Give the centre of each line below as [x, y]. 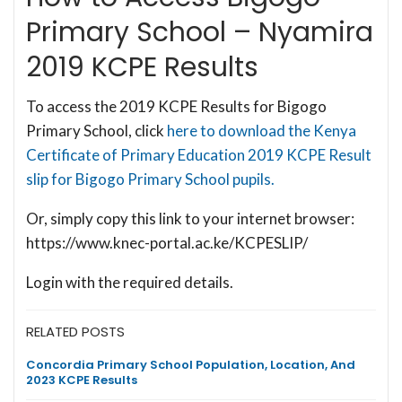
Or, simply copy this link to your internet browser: [190, 218]
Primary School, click [96, 130]
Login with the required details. [130, 282]
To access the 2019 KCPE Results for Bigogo [176, 106]
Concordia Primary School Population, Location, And [191, 364]
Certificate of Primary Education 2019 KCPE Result [199, 154]
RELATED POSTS [75, 331]
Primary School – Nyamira [200, 32]
